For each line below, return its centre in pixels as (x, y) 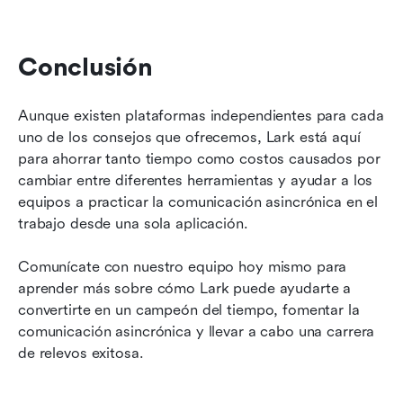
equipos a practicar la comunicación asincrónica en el (198, 201)
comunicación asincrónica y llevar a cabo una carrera (197, 331)
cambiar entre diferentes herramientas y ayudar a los (196, 180)
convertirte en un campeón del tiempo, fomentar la (189, 309)
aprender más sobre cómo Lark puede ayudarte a (185, 288)
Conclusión (85, 67)
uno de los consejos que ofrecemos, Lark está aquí (189, 137)
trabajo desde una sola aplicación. (133, 223)
